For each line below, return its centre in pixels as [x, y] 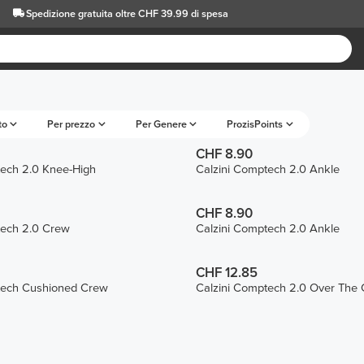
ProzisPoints [255, 124]
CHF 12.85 [226, 273]
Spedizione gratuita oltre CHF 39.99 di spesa [127, 13]
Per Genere [161, 124]
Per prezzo [71, 124]
